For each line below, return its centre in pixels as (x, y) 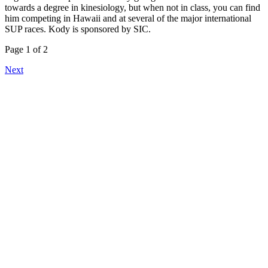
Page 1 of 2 (26, 49)
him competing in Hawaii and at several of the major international (128, 18)
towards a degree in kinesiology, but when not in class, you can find (133, 7)
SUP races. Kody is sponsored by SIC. (78, 29)
